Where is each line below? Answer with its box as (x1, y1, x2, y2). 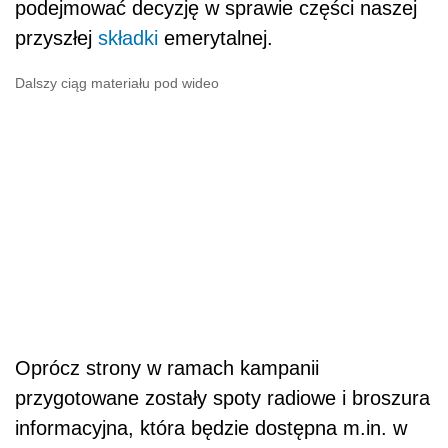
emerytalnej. (158, 27, 273, 50)
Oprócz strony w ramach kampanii (15, 357, 319, 380)
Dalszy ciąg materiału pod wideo (15, 75, 219, 92)
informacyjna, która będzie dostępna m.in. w (15, 417, 407, 440)
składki (98, 27, 158, 50)
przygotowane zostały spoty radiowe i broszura (15, 387, 430, 410)
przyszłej (15, 27, 98, 50)
